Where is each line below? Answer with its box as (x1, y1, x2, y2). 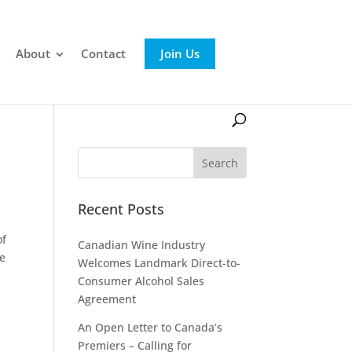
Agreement (77, 291, 136, 306)
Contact (81, 46, 126, 61)
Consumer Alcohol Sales (77, 273, 204, 288)
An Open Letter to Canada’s (77, 320, 222, 335)
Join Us (160, 46, 200, 61)
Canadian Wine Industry (77, 237, 205, 252)
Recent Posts (77, 200, 164, 218)
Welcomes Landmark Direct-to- (77, 255, 240, 270)
